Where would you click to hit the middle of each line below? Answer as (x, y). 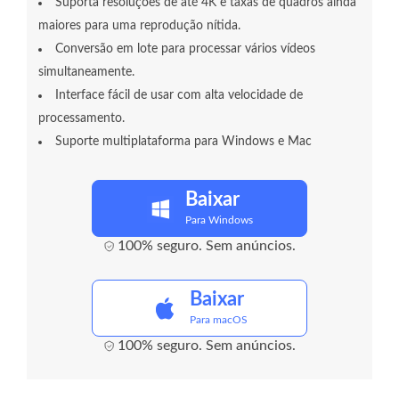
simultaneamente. (86, 73)
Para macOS (219, 320)
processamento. (81, 119)
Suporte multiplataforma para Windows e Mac (183, 142)
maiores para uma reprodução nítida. (139, 26)
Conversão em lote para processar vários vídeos (185, 49)
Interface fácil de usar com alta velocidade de (179, 96)
